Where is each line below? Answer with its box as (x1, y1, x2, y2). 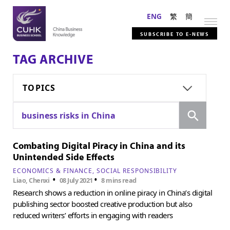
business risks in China (22, 109, 116, 121)
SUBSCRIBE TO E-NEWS (140, 30, 209, 37)
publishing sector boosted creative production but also (13, 198, 192, 209)
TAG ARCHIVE (13, 51, 93, 67)
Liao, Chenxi (13, 175, 49, 185)
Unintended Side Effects (13, 150, 114, 163)
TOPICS (23, 82, 56, 94)
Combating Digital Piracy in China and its (13, 139, 185, 151)
